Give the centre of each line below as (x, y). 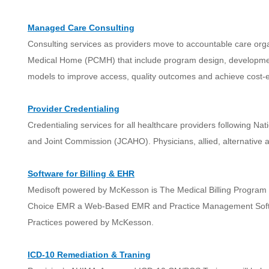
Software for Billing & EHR (81, 174)
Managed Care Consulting (81, 28)
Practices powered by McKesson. (91, 222)
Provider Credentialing (74, 109)
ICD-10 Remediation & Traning (89, 255)
